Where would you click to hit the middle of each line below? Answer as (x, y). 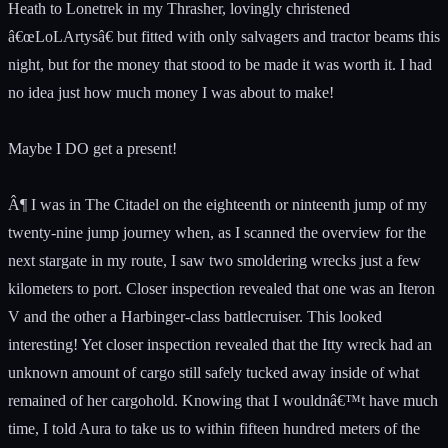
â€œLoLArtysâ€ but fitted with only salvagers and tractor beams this (224, 36)
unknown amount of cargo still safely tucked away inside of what (213, 372)
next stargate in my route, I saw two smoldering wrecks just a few (214, 260)
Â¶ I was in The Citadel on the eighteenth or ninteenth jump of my (217, 204)
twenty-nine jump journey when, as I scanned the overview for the (217, 232)
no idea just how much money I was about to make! (171, 92)
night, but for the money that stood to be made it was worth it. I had (220, 64)
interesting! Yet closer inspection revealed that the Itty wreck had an (220, 344)
